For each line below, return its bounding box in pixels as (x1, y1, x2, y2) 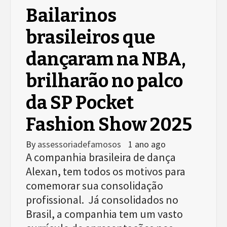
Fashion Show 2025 (26, 113, 192, 136)
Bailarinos (26, 4, 117, 27)
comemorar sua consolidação (26, 178, 163, 193)
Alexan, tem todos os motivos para (26, 164, 185, 178)
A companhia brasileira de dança (26, 149, 176, 164)
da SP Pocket (26, 91, 134, 114)
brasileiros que (26, 26, 155, 49)
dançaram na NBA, (26, 48, 186, 70)
